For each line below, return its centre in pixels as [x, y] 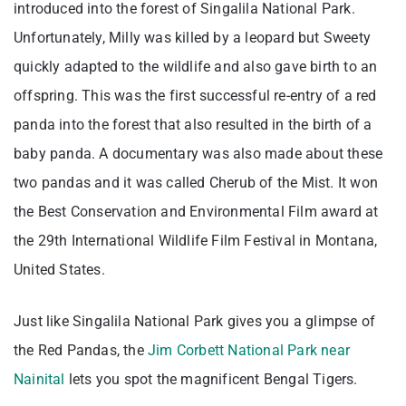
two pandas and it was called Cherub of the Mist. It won [196, 182]
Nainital [39, 379]
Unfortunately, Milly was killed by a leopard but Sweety [193, 37]
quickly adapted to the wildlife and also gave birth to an [196, 66]
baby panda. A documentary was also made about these [198, 153]
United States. [61, 269]
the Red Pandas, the [81, 350]
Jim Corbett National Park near [249, 350]
